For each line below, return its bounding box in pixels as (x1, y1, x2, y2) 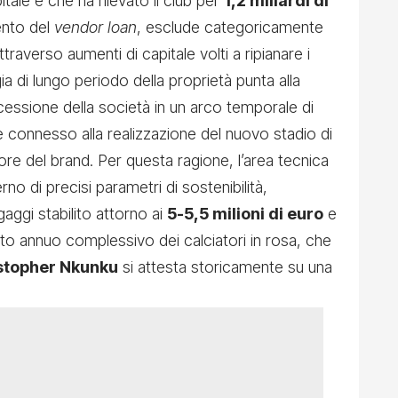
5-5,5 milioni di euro (167, 204, 323, 224)
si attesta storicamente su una (118, 258, 332, 277)
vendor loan (54, 18, 137, 37)
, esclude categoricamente (137, 18, 323, 37)
